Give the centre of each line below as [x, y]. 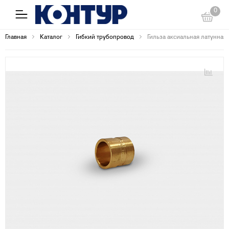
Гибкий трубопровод [105, 38]
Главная [16, 38]
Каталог [51, 38]
